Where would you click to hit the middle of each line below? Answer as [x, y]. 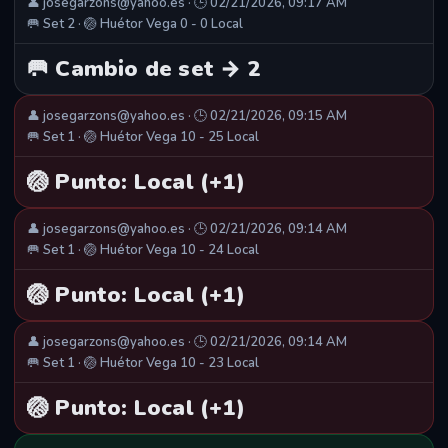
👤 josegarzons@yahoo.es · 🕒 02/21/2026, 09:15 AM [187, 116]
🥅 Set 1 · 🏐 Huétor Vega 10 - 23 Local [143, 363]
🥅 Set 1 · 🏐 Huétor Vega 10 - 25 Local [143, 137]
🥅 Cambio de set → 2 [144, 69]
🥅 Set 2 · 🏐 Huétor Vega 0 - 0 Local [135, 24]
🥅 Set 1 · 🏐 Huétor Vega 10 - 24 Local [143, 250]
